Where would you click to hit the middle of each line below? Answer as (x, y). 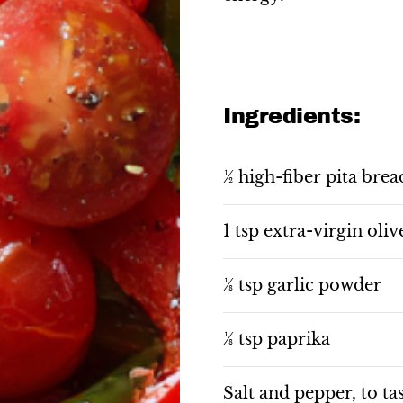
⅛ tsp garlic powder (302, 285)
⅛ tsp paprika (277, 339)
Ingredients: (292, 116)
